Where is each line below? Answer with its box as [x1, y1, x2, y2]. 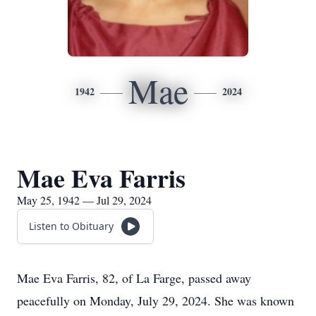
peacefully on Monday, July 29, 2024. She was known [17, 292, 294, 309]
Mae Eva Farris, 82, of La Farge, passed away [17, 269, 251, 286]
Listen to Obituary [29, 219, 114, 233]
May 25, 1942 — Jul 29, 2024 [17, 193, 152, 207]
